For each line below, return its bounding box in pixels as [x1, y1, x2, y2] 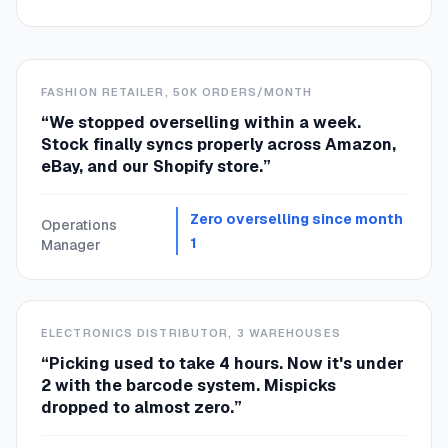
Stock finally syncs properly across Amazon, [41, 134, 396, 155]
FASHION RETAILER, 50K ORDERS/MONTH [41, 85, 313, 99]
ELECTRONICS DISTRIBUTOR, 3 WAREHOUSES [41, 326, 341, 340]
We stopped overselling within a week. [49, 112, 361, 133]
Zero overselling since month [190, 210, 404, 228]
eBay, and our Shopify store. [41, 156, 263, 177]
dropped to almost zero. [41, 397, 234, 418]
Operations [41, 216, 117, 234]
